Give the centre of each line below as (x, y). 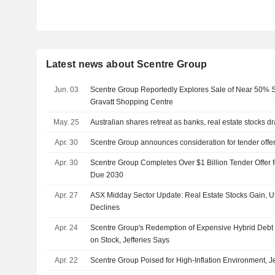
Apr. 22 (66, 260)
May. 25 (66, 122)
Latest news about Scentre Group (126, 64)
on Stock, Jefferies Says (130, 240)
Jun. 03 (66, 90)
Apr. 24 (66, 228)
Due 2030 (107, 175)
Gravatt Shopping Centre (132, 102)
